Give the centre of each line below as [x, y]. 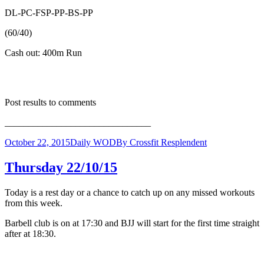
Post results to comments [50, 102]
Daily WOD [93, 142]
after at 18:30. [30, 233]
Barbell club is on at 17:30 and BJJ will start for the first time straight [132, 223]
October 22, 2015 [37, 142]
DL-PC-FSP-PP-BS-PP [49, 12]
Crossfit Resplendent [168, 142]
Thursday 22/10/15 [61, 167]
